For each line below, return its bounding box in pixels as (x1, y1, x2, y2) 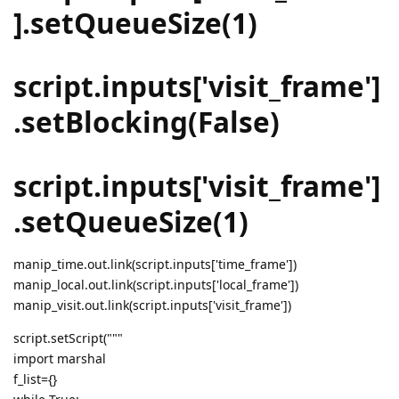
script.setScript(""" (13, 329, 123, 346)
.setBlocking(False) (13, 102, 280, 142)
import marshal (13, 349, 106, 367)
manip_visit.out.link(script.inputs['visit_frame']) (13, 296, 291, 313)
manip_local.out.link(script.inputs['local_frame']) (13, 275, 298, 293)
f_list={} (13, 370, 57, 387)
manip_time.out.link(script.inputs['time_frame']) (13, 255, 297, 273)
